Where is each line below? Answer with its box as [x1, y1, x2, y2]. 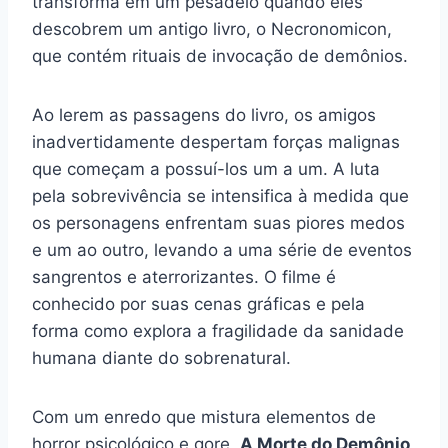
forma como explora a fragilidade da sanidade [32, 320, 404, 341]
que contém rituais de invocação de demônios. [32, 45, 408, 66]
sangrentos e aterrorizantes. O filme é [32, 266, 336, 287]
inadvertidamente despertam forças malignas [32, 131, 400, 152]
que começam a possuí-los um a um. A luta [32, 158, 380, 179]
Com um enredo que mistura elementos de [32, 406, 376, 427]
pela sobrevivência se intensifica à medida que [32, 185, 409, 206]
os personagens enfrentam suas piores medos [32, 212, 405, 233]
